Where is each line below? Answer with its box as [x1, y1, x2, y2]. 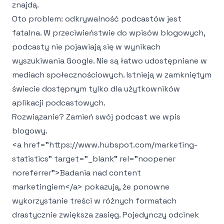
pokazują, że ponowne [82, 181, 169, 192]
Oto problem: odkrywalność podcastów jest [12, 13, 181, 24]
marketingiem [12, 181, 65, 192]
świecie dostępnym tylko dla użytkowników [12, 83, 180, 94]
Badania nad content [60, 167, 141, 178]
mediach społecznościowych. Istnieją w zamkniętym [12, 69, 211, 80]
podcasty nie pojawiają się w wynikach [12, 41, 160, 52]
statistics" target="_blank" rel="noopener [12, 153, 175, 164]
